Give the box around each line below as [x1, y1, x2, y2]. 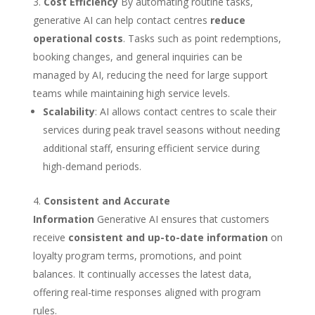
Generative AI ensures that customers [94, 212, 269, 226]
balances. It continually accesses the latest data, [32, 267, 252, 281]
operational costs [32, 32, 123, 46]
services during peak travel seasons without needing [42, 123, 280, 137]
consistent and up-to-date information [67, 231, 268, 245]
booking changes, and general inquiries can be [32, 50, 243, 64]
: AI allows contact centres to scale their [94, 105, 276, 119]
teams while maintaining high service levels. [32, 86, 230, 101]
